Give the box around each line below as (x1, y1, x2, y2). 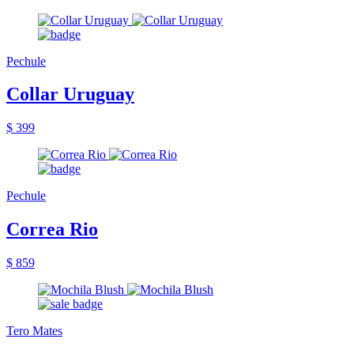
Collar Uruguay (6, 84, 134, 105)
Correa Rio (6, 219, 98, 240)
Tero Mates (6, 324, 62, 338)
